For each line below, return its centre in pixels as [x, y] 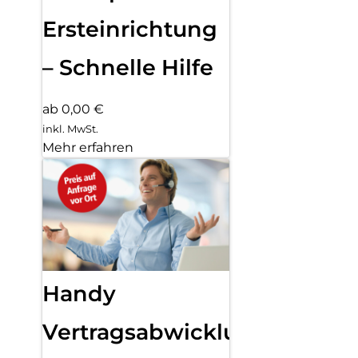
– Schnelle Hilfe [128, 67]
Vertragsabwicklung [155, 332]
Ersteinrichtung [130, 29]
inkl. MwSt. [70, 128]
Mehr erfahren [88, 147]
